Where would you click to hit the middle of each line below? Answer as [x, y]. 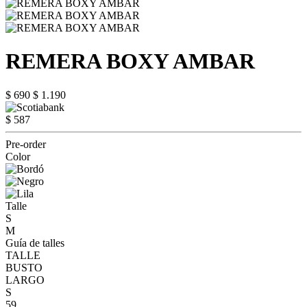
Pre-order [26, 144]
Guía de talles [35, 243]
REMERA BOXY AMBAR [130, 61]
